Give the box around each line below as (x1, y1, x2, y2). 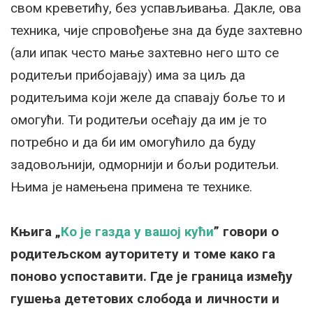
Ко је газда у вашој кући (61, 224, 214, 240)
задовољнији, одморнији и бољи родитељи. (10, 156, 279, 173)
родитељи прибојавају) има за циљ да (10, 67, 245, 84)
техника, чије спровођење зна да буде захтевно (10, 22, 303, 39)
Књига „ (10, 224, 61, 240)
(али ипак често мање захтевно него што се (10, 45, 279, 61)
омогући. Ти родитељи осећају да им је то (10, 112, 267, 129)
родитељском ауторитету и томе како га (10, 246, 275, 263)
